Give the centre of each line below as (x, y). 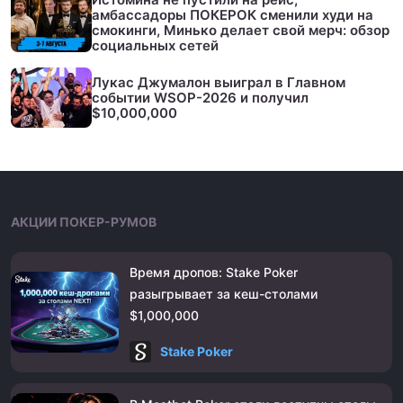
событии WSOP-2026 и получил (200, 97)
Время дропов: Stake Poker (214, 272)
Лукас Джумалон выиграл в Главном (219, 82)
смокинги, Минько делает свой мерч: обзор (241, 30)
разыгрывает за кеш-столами (224, 293)
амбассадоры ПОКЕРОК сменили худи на (233, 14)
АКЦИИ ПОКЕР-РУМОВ (84, 221)
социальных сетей (155, 45)
